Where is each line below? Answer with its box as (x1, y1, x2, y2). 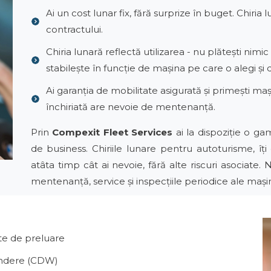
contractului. (45, 24, 103, 35)
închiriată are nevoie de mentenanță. (45, 101, 215, 113)
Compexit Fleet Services (48, 126, 176, 138)
